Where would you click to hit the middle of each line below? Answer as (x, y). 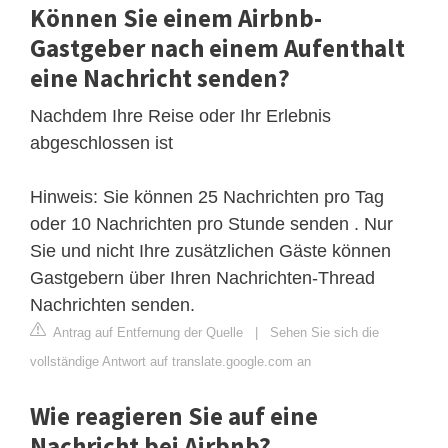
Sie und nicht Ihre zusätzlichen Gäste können (210, 250)
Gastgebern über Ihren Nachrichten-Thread (202, 277)
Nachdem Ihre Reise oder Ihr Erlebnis (180, 115)
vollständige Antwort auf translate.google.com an (170, 361)
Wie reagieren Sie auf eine (174, 415)
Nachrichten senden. (112, 304)
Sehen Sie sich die (324, 332)
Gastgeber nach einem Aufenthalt (217, 47)
